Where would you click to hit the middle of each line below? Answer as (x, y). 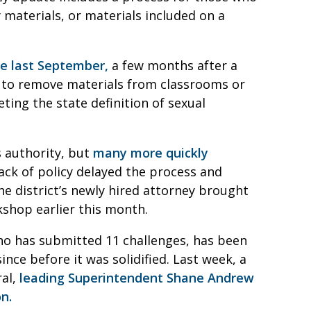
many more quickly (151, 152)
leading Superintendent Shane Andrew (137, 277)
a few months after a (173, 65)
